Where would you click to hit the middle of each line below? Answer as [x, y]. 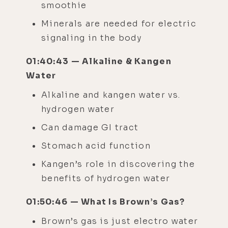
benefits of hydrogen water [106, 178]
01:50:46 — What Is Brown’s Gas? [106, 202]
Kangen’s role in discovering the [118, 164]
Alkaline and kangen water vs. [111, 95]
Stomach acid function [96, 146]
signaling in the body [91, 38]
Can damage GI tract [90, 127]
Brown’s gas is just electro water [120, 221]
